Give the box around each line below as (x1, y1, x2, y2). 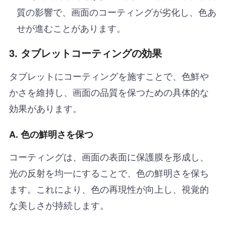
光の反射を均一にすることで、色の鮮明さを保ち (9, 165, 209, 179)
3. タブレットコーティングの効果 (9, 45, 162, 60)
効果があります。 (9, 101, 82, 115)
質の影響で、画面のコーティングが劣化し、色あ (16, 5, 216, 18)
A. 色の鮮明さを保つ (9, 127, 93, 141)
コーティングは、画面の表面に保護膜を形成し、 (9, 149, 209, 163)
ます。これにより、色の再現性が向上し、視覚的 (9, 182, 209, 195)
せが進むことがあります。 (16, 21, 126, 34)
